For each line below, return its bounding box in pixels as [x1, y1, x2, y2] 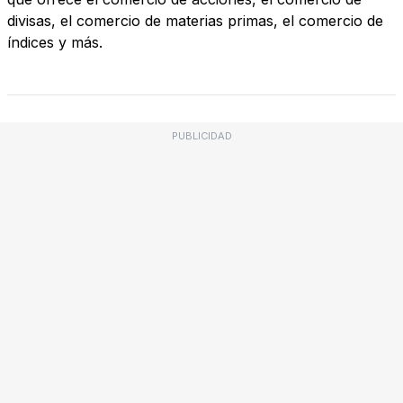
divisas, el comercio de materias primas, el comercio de [7, 11, 383, 30]
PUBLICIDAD [171, 129, 232, 142]
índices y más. [7, 32, 103, 51]
